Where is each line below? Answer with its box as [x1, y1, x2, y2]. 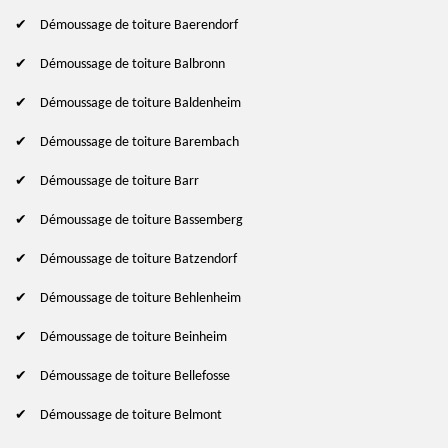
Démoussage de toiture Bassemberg [40, 212, 243, 228]
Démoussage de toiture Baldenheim [40, 95, 241, 111]
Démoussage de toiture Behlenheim [40, 290, 241, 306]
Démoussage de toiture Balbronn [40, 56, 225, 72]
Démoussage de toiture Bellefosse [40, 368, 230, 384]
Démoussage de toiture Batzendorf [40, 251, 237, 267]
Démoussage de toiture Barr [40, 173, 199, 189]
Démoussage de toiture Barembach [40, 134, 239, 150]
